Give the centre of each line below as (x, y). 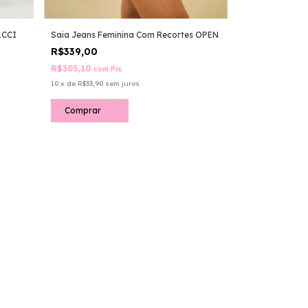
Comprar (83, 110)
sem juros (123, 83)
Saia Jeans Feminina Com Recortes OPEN (135, 34)
